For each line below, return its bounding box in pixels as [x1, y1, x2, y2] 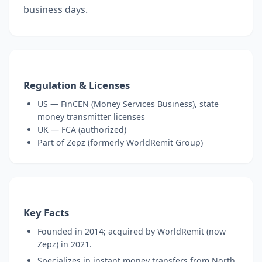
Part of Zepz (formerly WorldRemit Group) [37, 136, 203, 148]
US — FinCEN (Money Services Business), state [37, 98, 219, 109]
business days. [23, 2, 88, 16]
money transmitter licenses [37, 111, 145, 122]
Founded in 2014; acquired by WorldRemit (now [37, 225, 226, 237]
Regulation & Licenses [23, 78, 130, 92]
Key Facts [23, 205, 69, 219]
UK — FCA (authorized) [37, 123, 126, 135]
